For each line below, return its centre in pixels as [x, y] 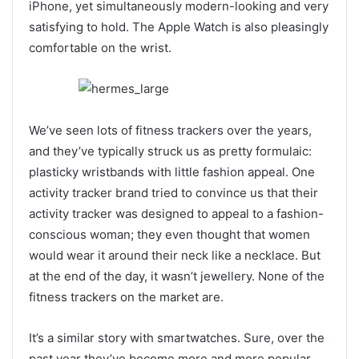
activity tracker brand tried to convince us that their [173, 193]
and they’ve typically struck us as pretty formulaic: [170, 151]
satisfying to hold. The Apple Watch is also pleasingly [179, 26]
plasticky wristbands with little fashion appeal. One [172, 172]
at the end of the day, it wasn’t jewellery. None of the [177, 276]
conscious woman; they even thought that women [169, 235]
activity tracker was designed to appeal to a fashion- [176, 214]
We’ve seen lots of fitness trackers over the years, [170, 131]
